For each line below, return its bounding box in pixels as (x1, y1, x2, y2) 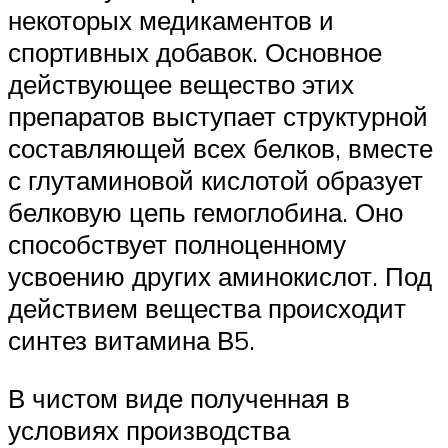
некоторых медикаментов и (8, 4, 334, 37)
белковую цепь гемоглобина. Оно (8, 196, 403, 229)
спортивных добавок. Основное (8, 36, 382, 69)
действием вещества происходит (8, 292, 406, 325)
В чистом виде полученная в (8, 382, 350, 415)
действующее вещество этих (8, 68, 354, 101)
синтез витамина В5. (8, 324, 255, 357)
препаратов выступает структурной (8, 100, 428, 133)
